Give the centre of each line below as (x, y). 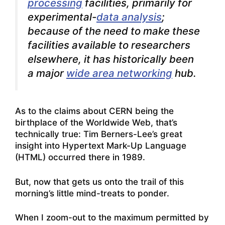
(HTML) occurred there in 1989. (80, 157)
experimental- (62, 17)
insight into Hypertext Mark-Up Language (101, 146)
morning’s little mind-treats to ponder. (92, 193)
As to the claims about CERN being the (94, 111)
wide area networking (119, 73)
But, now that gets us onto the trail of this (99, 182)
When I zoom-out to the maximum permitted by (112, 218)
